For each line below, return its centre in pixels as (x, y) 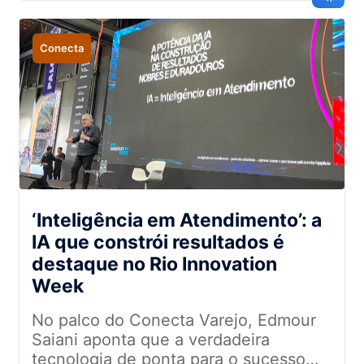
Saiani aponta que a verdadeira (151, 340)
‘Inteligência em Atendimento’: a (177, 220)
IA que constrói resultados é (158, 242)
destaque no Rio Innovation (154, 264)
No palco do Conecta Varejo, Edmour (174, 320)
